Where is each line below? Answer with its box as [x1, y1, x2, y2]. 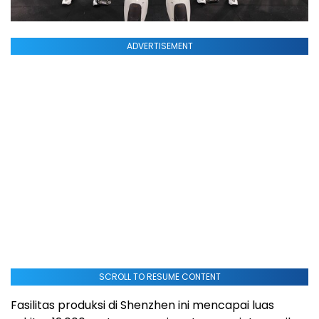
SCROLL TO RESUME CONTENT [98, 271, 221, 283]
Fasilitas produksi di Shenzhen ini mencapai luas [11, 297, 274, 313]
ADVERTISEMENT [126, 40, 193, 52]
